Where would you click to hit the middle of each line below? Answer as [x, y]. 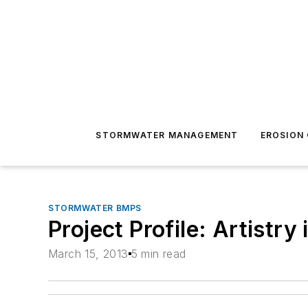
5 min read [158, 254]
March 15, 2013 [88, 254]
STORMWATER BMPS [95, 208]
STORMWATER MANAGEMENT [167, 135]
